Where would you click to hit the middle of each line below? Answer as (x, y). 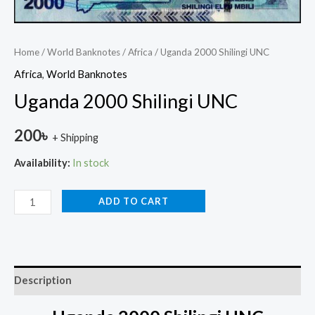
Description (43, 281)
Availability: (42, 162)
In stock (91, 162)
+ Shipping (75, 138)
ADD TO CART (133, 201)
